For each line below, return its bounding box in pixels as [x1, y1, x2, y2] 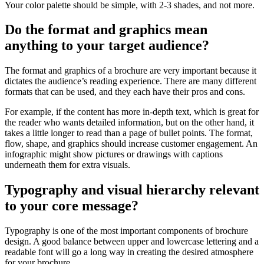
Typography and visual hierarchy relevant [5, 182, 259, 198]
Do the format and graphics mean [5, 22, 207, 38]
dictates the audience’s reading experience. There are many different [5, 76, 256, 87]
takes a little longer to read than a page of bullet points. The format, [5, 128, 253, 138]
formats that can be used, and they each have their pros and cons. [5, 87, 245, 97]
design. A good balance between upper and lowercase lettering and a [5, 236, 259, 247]
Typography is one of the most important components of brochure [5, 226, 248, 236]
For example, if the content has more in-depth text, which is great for [5, 107, 259, 117]
